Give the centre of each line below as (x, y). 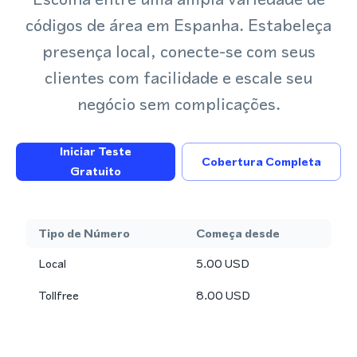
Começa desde (238, 233)
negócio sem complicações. (178, 104)
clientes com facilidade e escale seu (178, 78)
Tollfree (59, 295)
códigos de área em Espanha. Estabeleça (178, 25)
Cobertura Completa (261, 161)
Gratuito (96, 171)
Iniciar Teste (96, 151)
